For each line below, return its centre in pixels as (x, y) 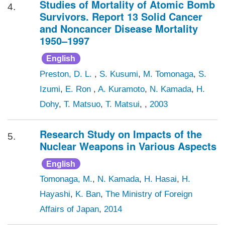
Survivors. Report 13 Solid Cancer (121, 16)
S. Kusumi (119, 74)
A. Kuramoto (121, 89)
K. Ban (88, 194)
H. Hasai (160, 179)
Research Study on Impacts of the (121, 134)
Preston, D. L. (67, 74)
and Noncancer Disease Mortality (119, 28)
